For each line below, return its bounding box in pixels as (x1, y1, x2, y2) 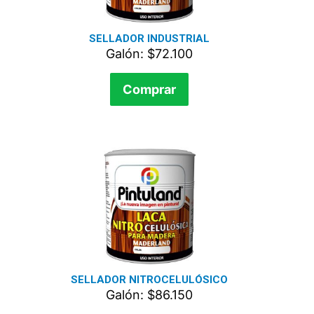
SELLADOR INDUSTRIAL (89, 32, 210, 46)
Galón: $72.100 (106, 46, 193, 62)
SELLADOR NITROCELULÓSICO (71, 273, 228, 287)
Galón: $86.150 (106, 287, 193, 303)
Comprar (123, 82, 176, 97)
